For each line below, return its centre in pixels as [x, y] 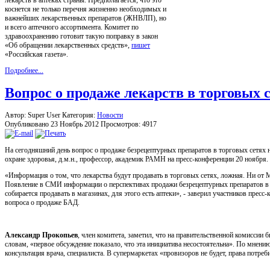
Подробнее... [24, 70]
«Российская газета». [36, 54]
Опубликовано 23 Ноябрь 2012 [53, 124]
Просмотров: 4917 [129, 124]
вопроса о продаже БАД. [42, 203]
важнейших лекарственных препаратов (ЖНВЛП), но [86, 18]
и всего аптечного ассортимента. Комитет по [72, 27]
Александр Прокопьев [41, 235]
